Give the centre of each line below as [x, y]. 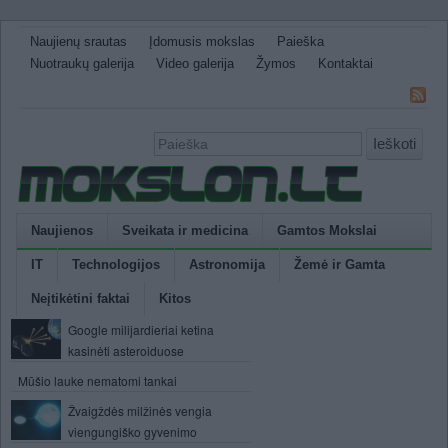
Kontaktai [345, 63]
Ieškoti [394, 143]
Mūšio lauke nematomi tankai [97, 380]
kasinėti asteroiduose [126, 350]
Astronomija [227, 264]
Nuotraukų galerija [82, 63]
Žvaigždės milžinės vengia [140, 410]
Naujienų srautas [78, 41]
